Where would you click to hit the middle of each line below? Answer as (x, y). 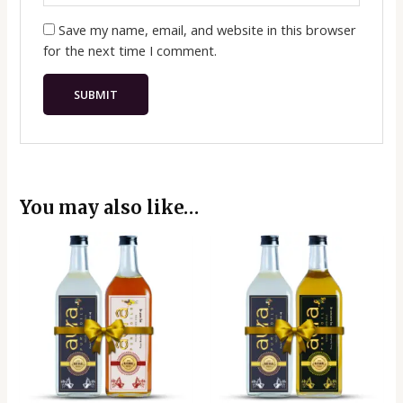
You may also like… (110, 208)
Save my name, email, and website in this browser (207, 29)
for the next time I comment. (130, 50)
